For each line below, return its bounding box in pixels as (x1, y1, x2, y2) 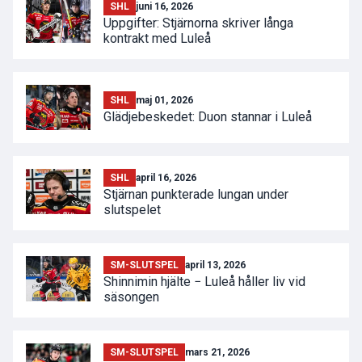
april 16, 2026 (136, 172, 196, 183)
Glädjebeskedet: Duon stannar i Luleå (103, 108, 312, 124)
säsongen (103, 289, 159, 305)
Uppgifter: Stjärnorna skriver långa (103, 15, 293, 31)
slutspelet (103, 202, 161, 217)
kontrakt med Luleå (103, 31, 211, 46)
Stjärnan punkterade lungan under (103, 187, 288, 202)
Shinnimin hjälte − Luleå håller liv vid (103, 274, 305, 289)
